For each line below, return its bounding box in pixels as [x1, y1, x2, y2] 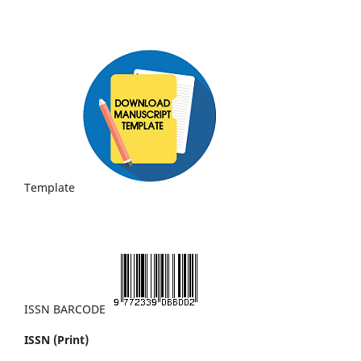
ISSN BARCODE [24, 301, 106, 317]
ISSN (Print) [24, 331, 89, 347]
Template [24, 179, 75, 195]
